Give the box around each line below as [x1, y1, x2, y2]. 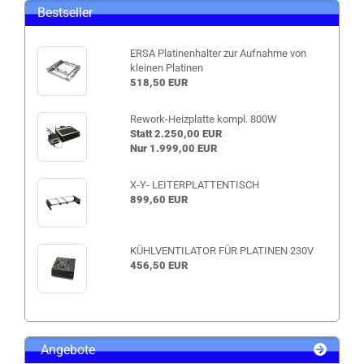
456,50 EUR [129, 259, 188, 271]
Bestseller [37, 5, 93, 20]
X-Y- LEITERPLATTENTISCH [129, 179, 259, 191]
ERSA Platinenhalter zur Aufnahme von [129, 47, 306, 59]
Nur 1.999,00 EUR [129, 142, 217, 154]
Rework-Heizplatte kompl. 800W [129, 113, 277, 125]
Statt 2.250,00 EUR [129, 128, 222, 140]
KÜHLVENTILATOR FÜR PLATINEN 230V [129, 245, 314, 257]
